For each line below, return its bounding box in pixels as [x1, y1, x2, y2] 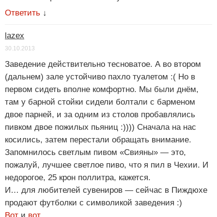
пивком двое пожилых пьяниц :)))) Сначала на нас [5, 123, 196, 132]
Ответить [5, 8, 40, 18]
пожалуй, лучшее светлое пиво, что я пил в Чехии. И [5, 160, 208, 170]
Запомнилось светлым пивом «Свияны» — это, [5, 148, 186, 157]
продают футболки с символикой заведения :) [5, 198, 182, 208]
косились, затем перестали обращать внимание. [5, 135, 191, 145]
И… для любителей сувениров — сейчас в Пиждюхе [5, 186, 207, 195]
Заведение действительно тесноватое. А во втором [5, 60, 201, 69]
